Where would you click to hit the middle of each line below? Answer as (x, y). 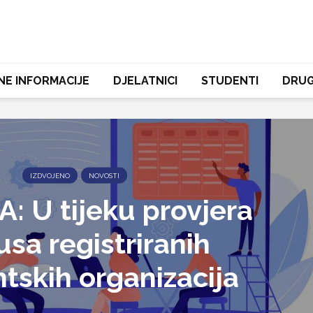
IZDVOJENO (50, 175)
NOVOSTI (104, 175)
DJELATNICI (145, 81)
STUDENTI (230, 81)
